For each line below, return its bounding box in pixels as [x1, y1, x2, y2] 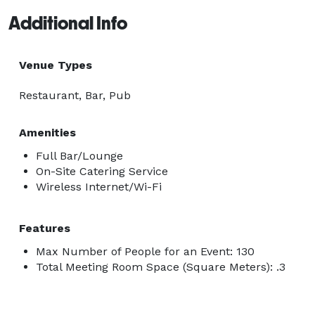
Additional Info [8, 12, 127, 34]
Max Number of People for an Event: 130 [36, 244, 255, 258]
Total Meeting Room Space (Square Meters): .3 [36, 259, 285, 274]
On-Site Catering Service [36, 164, 168, 178]
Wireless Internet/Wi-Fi [36, 179, 162, 193]
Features [19, 221, 70, 235]
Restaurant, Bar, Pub [19, 88, 131, 102]
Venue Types [19, 58, 92, 72]
